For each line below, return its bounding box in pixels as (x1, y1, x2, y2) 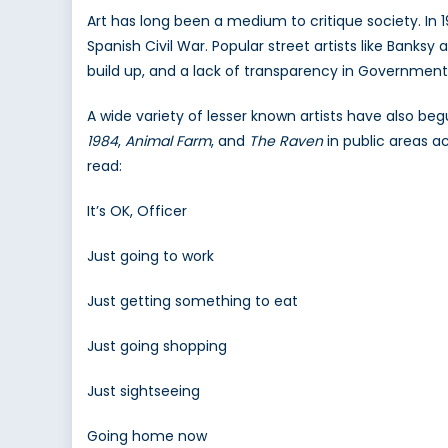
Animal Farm (125, 131, 211, 152)
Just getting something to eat (87, 291, 298, 312)
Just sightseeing (87, 381, 200, 402)
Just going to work (87, 246, 214, 267)
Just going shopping (87, 336, 227, 357)
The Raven (249, 131, 323, 152)
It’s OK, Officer (87, 201, 187, 222)
